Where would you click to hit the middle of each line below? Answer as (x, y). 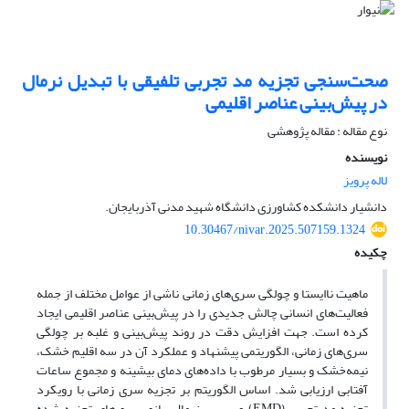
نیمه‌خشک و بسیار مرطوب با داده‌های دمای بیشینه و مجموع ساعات (202, 371)
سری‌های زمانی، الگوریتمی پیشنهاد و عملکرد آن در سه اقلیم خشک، (202, 351)
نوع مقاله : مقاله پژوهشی (327, 131)
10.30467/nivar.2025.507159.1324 (275, 230)
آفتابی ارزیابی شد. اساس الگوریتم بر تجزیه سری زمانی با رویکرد (202, 390)
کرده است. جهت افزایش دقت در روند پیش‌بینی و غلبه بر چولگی (202, 332)
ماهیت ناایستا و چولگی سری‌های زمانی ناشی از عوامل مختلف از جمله (202, 294)
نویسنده (366, 158)
